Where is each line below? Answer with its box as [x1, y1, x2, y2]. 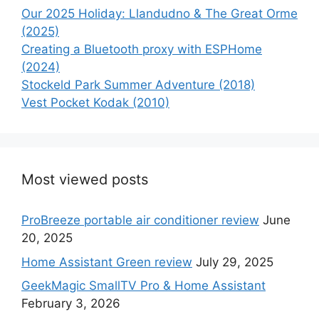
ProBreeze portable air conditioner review [21, 213, 259, 228]
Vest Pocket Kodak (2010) [21, 95, 169, 110]
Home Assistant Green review [21, 254, 192, 269]
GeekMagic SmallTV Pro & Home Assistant [21, 278, 266, 293]
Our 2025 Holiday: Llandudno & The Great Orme [21, 6, 298, 21]
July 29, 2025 [196, 254, 273, 269]
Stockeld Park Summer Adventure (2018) [21, 78, 255, 93]
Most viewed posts [21, 171, 148, 189]
